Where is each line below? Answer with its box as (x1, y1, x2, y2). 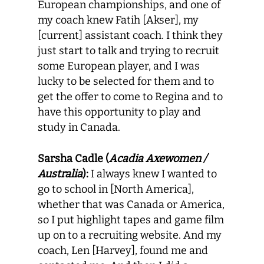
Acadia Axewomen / (109, 152, 207, 165)
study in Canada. (38, 121, 120, 134)
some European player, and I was (38, 60, 200, 72)
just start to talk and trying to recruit (38, 44, 219, 57)
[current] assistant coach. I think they (38, 29, 223, 42)
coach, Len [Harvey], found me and (38, 244, 208, 257)
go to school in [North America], (38, 183, 194, 196)
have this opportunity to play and (38, 105, 201, 118)
